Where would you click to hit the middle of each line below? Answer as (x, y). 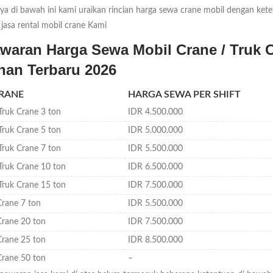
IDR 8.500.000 (155, 240)
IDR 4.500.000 (155, 112)
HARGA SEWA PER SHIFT (184, 94)
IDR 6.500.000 (155, 167)
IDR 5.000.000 (155, 130)
